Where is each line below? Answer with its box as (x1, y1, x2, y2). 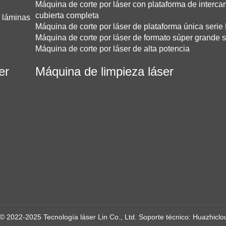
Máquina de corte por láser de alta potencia (35, 44, 190, 53)
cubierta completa (35, 11, 99, 20)
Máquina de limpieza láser (35, 64, 174, 78)
